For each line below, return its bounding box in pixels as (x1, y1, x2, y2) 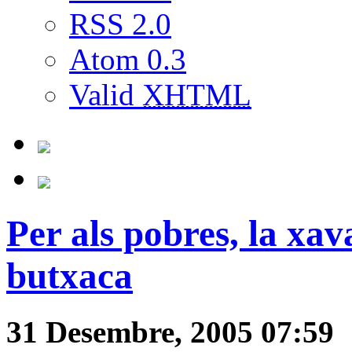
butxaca (6, 255, 133, 297)
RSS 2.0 (69, 6, 171, 41)
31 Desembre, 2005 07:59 (6, 314, 334, 349)
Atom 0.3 (69, 42, 186, 76)
